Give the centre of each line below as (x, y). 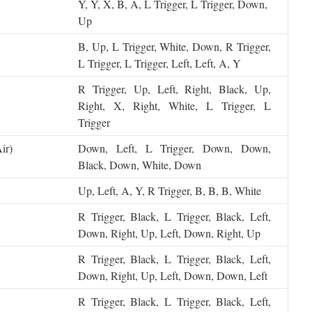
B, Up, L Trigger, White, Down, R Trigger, (174, 46)
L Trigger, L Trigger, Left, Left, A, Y (159, 63)
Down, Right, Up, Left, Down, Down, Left (173, 275)
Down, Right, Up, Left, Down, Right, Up (169, 233)
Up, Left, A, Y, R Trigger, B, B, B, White (170, 190)
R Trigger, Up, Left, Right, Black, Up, (174, 89)
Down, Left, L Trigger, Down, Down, (174, 148)
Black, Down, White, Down (140, 165)
